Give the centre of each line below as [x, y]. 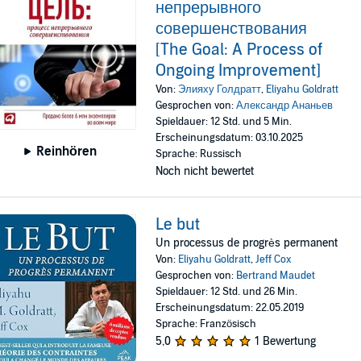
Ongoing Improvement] [239, 71]
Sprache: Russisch [199, 154]
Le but [178, 225]
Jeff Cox [274, 260]
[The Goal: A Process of [239, 50]
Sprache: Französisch [206, 324]
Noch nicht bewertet [205, 172]
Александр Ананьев [285, 106]
